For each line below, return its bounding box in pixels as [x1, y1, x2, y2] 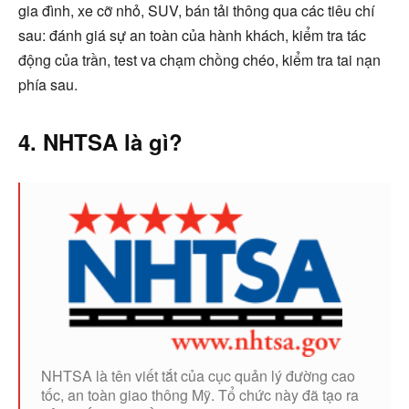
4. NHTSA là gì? [18, 125, 183, 157]
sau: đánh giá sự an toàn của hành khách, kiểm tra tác [18, 24, 366, 46]
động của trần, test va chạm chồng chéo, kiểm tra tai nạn [18, 48, 381, 70]
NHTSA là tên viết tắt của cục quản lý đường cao [41, 365, 355, 387]
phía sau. [18, 73, 78, 95]
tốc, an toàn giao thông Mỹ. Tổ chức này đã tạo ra [41, 384, 359, 406]
